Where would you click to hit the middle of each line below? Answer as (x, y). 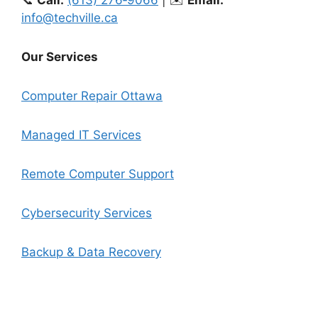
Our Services (60, 56)
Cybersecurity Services (87, 213)
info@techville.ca (70, 17)
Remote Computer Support (98, 174)
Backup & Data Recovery (91, 252)
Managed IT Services (81, 135)
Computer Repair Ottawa (92, 95)
